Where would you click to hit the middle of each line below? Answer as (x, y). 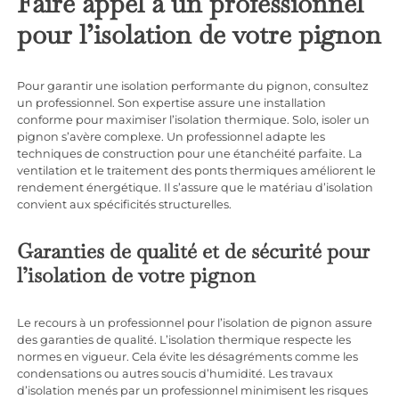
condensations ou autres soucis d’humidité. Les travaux (175, 374)
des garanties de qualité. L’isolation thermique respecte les (184, 340)
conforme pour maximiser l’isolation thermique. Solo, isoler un (194, 120)
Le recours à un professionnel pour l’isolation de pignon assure (195, 323)
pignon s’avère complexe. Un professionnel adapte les (171, 137)
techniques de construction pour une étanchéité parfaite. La (190, 154)
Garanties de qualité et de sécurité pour (194, 252)
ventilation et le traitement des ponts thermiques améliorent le (197, 171)
